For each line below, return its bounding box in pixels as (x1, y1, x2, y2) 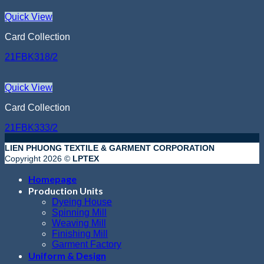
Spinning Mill (52, 207, 107, 218)
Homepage (28, 173, 77, 185)
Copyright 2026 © (5, 154, 72, 164)
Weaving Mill (52, 218, 106, 229)
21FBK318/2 (5, 52, 58, 62)
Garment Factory (52, 239, 121, 250)
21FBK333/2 (5, 123, 58, 133)
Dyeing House (52, 197, 112, 207)
